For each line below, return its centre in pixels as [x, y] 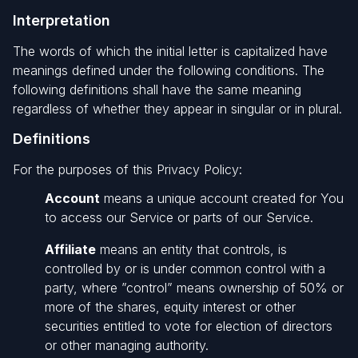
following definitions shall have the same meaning [157, 89]
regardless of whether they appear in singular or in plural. [177, 109]
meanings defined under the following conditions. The [169, 70]
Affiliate [70, 249]
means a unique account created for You [222, 198]
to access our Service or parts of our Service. [179, 217]
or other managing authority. [127, 345]
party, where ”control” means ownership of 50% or [194, 288]
